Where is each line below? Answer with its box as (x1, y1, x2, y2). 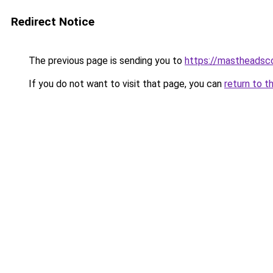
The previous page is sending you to (26, 55, 185, 66)
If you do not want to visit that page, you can (26, 78, 224, 90)
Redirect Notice (11, 15, 94, 29)
